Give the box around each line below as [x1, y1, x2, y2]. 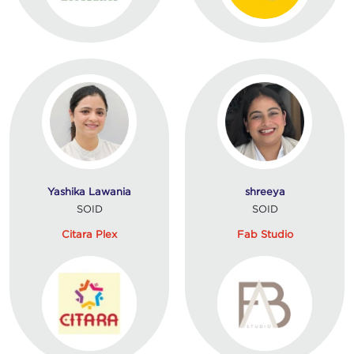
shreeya [244, 185, 285, 197]
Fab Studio [236, 228, 293, 239]
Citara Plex [62, 228, 117, 239]
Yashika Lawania [47, 185, 131, 197]
